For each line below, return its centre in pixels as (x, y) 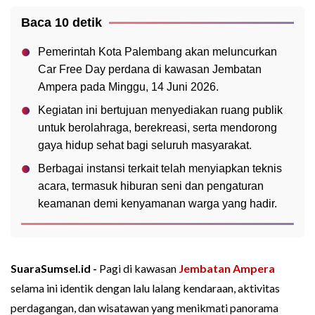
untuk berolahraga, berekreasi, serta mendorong (157, 128)
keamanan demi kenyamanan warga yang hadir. (157, 204)
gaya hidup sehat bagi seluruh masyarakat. (145, 146)
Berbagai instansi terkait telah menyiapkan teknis (160, 169)
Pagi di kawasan (139, 269)
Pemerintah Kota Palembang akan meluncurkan (157, 52)
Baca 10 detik (62, 23)
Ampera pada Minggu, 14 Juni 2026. (128, 87)
